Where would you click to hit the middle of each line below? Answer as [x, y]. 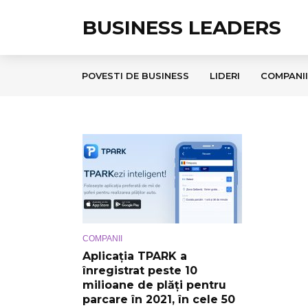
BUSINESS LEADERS [182, 27]
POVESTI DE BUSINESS [135, 76]
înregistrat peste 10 [140, 271]
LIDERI [225, 76]
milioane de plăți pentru [154, 285]
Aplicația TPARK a [135, 256]
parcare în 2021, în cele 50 [159, 300]
